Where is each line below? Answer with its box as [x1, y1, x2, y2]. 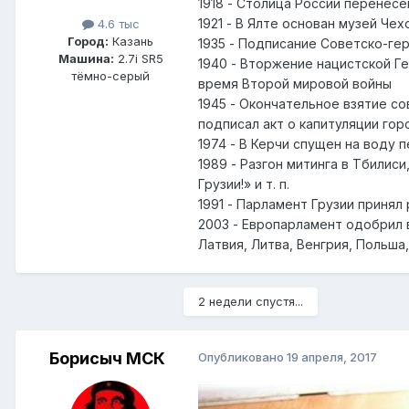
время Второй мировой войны [198, 75, 392, 91]
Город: [68, 33, 109, 48]
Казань [109, 33, 153, 48]
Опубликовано [198, 349, 287, 364]
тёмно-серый [71, 68, 150, 83]
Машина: [58, 50, 114, 66]
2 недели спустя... [198, 293, 303, 309]
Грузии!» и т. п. [198, 175, 289, 192]
